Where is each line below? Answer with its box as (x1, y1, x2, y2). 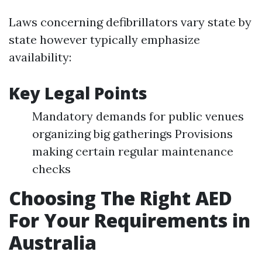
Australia (9, 230, 96, 255)
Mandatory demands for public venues (32, 109, 244, 123)
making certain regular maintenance (32, 144, 233, 158)
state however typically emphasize (9, 32, 200, 47)
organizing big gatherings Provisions (32, 126, 233, 141)
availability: (9, 50, 71, 64)
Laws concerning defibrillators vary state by (9, 15, 251, 29)
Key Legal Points (9, 82, 147, 104)
